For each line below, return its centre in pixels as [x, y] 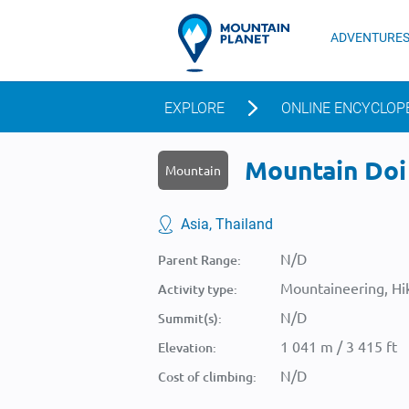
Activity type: [198, 289]
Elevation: [187, 347]
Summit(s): [190, 318]
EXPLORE [194, 108]
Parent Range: [199, 260]
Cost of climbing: [207, 377]
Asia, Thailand [227, 224]
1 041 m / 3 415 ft [339, 346]
